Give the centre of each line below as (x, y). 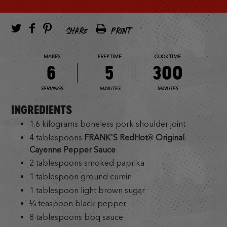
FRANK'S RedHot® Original (134, 137)
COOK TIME (167, 57)
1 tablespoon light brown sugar (87, 190)
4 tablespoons (56, 137)
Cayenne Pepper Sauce (72, 149)
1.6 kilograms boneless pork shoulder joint (107, 124)
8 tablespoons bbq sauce (76, 217)
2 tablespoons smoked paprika (87, 163)
